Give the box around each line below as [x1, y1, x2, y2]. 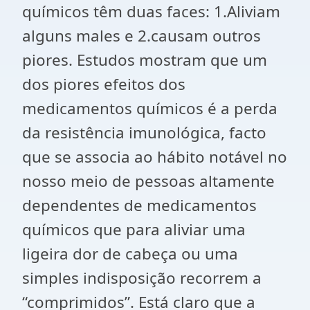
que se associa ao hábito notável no [22, 146, 287, 167]
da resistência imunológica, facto [22, 122, 266, 143]
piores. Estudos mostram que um [22, 49, 267, 71]
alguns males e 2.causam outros [22, 25, 261, 46]
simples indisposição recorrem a [22, 267, 262, 289]
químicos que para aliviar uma [22, 219, 246, 240]
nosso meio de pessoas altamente [22, 170, 275, 192]
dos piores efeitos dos [22, 73, 185, 95]
